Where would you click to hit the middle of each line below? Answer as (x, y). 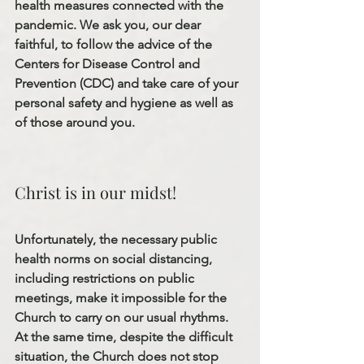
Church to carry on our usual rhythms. (123, 317)
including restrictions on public (106, 278)
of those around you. (75, 122)
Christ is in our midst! (97, 192)
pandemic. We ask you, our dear (109, 24)
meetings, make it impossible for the (122, 297)
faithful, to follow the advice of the (115, 44)
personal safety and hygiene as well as (126, 102)
